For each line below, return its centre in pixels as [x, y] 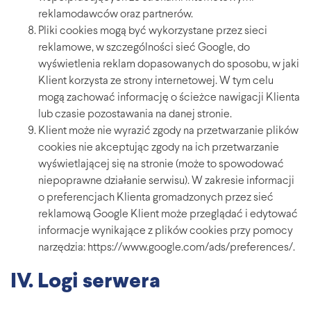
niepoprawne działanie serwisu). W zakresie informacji [166, 182]
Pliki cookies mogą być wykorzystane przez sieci [153, 32]
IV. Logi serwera [85, 283]
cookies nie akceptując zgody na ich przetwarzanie [159, 148]
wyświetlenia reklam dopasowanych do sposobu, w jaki [169, 65]
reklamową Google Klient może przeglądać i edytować [168, 215]
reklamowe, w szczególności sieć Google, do [144, 48]
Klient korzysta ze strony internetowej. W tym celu [156, 82]
